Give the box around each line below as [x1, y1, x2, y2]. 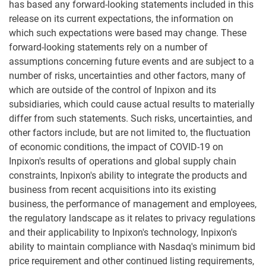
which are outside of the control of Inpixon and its [9, 84, 216, 96]
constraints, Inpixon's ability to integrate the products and [9, 170, 247, 182]
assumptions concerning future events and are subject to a [9, 56, 254, 68]
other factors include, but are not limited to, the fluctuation [9, 127, 251, 139]
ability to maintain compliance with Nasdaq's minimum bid [9, 241, 255, 253]
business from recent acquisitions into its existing [9, 184, 216, 196]
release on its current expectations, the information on [9, 13, 233, 25]
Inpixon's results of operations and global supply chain [9, 156, 236, 167]
